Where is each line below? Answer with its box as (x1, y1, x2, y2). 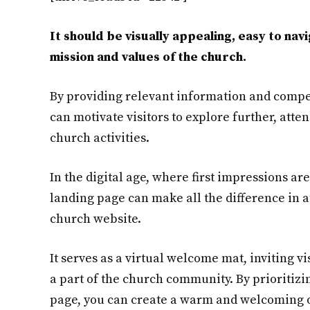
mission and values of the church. (50, 49, 246, 65)
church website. (50, 211, 141, 227)
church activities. (50, 130, 149, 146)
